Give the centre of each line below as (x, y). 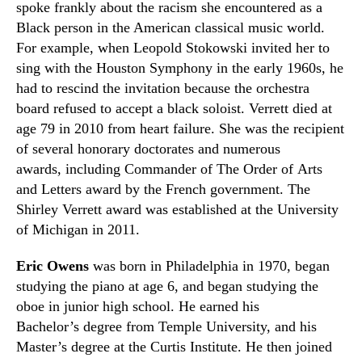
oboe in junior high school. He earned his (138, 306)
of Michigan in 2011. (78, 229)
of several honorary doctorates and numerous (148, 149)
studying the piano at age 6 (95, 286)
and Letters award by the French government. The (163, 189)
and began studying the (248, 286)
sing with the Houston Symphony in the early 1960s (169, 68)
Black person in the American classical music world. (170, 27)
